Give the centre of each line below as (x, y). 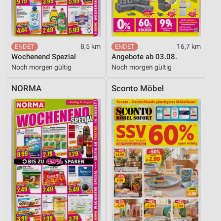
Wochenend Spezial (44, 56)
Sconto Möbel (138, 88)
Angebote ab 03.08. (144, 56)
